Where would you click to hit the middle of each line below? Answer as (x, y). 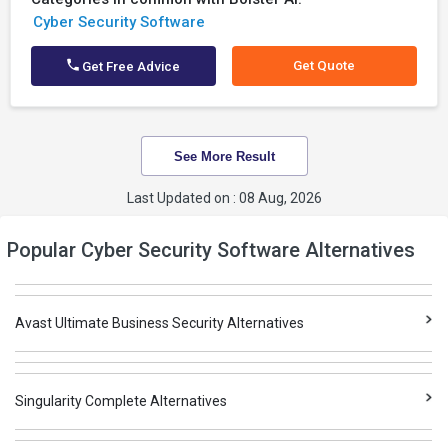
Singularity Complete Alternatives (121, 401)
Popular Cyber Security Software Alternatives (210, 250)
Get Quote (324, 65)
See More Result (224, 156)
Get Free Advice (130, 66)
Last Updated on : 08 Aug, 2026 (224, 198)
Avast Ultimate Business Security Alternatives (160, 323)
